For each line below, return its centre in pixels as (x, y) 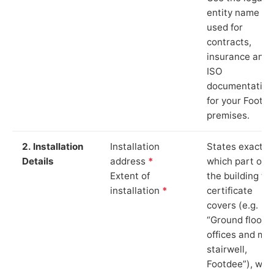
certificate (230, 190)
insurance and (238, 56)
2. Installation (53, 146)
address (129, 161)
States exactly (239, 146)
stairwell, (227, 249)
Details (38, 161)
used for (225, 27)
